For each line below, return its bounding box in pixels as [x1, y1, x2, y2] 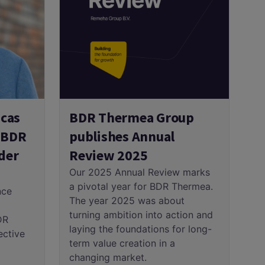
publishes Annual [69, 127, 175, 146]
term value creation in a [69, 237, 175, 249]
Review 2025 [69, 146, 148, 164]
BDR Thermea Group [69, 108, 194, 127]
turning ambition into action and [69, 208, 213, 221]
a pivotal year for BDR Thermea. [69, 180, 213, 192]
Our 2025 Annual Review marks [69, 166, 210, 178]
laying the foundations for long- [69, 222, 212, 235]
